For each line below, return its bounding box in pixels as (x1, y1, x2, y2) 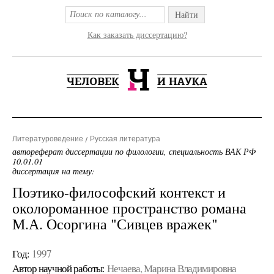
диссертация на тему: (12, 165, 95, 177)
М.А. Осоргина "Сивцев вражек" (12, 214, 218, 234)
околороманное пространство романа (12, 198, 246, 218)
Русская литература (90, 135, 160, 143)
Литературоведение (12, 135, 83, 143)
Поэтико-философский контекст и (12, 182, 226, 202)
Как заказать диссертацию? (87, 29, 187, 40)
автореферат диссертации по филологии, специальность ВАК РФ (12, 146, 256, 157)
